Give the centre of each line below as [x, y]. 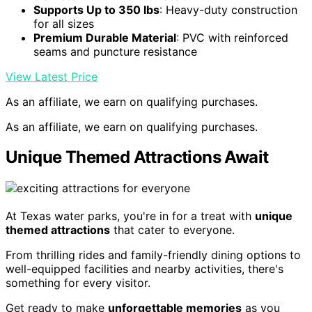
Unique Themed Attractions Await [137, 157]
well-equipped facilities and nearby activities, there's [145, 269]
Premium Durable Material [105, 37]
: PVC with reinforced [232, 37]
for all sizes [64, 23]
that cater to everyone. [172, 230]
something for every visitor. [78, 283]
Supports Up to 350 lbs [96, 9]
